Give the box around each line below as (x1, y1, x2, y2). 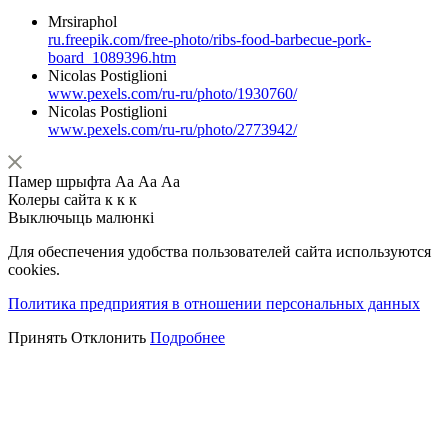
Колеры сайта (8, 190, 101, 208)
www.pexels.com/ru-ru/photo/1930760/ (48, 84, 297, 102)
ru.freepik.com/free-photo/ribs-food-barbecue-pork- (48, 30, 371, 48)
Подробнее (150, 328, 225, 346)
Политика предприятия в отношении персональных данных (8, 294, 420, 312)
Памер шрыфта (8, 172, 111, 190)
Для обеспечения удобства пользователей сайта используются (8, 242, 431, 260)
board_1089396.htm (48, 48, 176, 66)
